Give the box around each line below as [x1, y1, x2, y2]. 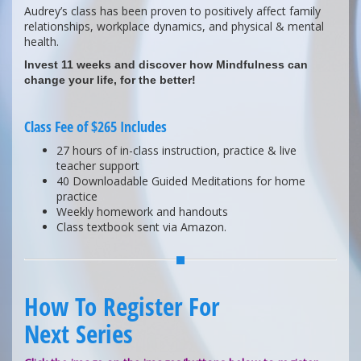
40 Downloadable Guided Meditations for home [56, 173, 305, 189]
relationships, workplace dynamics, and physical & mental [24, 19, 324, 34]
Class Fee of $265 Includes [24, 117, 167, 136]
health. [24, 34, 59, 49]
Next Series [24, 317, 133, 351]
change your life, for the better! [24, 73, 196, 86]
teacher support [56, 158, 139, 173]
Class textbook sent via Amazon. [56, 219, 226, 234]
